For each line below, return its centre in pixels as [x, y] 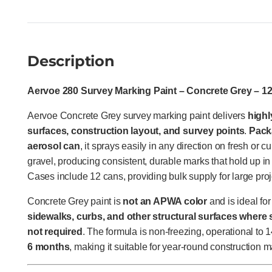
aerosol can [54, 146]
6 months [49, 246]
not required [55, 231]
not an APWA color [165, 201]
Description [71, 61]
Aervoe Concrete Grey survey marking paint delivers [138, 115]
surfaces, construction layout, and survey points [136, 131]
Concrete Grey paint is [75, 201]
